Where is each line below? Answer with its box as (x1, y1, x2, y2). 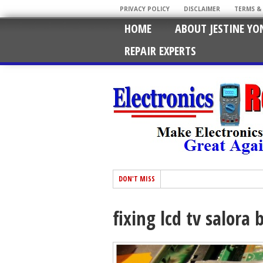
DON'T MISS (119, 174, 155, 184)
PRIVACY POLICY (120, 5, 170, 13)
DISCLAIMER (184, 5, 220, 13)
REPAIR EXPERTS (124, 43, 196, 59)
